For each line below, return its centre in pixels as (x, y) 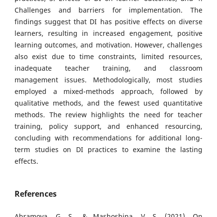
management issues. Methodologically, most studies (108, 79)
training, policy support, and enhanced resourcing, (108, 126)
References (36, 194)
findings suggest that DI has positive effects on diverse (108, 21)
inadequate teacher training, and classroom (108, 68)
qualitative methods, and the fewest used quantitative (108, 103)
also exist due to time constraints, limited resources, (108, 56)
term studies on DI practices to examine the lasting (108, 149)
